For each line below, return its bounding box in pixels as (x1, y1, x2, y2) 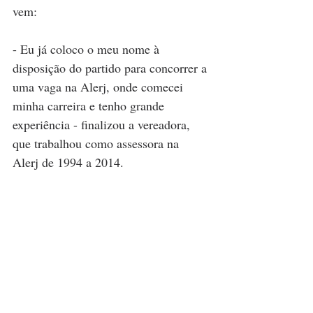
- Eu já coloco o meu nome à (13, 40, 163, 57)
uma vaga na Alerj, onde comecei (13, 78, 187, 95)
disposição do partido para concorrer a (13, 59, 210, 76)
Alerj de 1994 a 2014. (13, 153, 127, 170)
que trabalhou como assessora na (13, 134, 182, 152)
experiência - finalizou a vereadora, (13, 115, 194, 133)
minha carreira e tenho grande (13, 96, 168, 114)
